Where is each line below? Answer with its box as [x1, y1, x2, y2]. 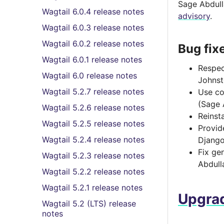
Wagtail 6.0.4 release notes [42, 6, 144, 16]
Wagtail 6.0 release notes [42, 70, 137, 80]
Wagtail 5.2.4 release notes [42, 134, 144, 144]
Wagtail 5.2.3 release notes [42, 150, 144, 160]
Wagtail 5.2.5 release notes [42, 118, 144, 128]
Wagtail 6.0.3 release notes [42, 22, 144, 32]
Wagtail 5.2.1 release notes [42, 182, 142, 192]
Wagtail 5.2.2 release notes [42, 166, 144, 176]
